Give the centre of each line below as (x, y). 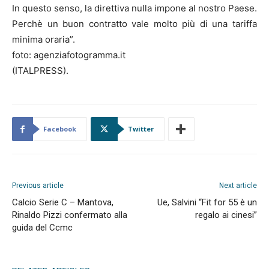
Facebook (60, 129)
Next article (238, 186)
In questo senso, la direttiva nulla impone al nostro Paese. (134, 8)
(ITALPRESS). (40, 71)
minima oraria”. (44, 40)
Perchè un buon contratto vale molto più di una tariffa (134, 24)
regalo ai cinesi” (226, 215)
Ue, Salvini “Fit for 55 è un (207, 203)
